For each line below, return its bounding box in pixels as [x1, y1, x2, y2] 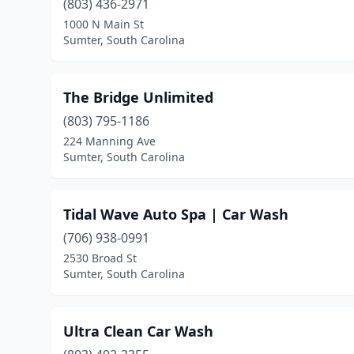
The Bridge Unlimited [63, 88, 213, 107]
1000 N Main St [63, 17, 144, 32]
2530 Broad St [63, 250, 137, 265]
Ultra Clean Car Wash [63, 322, 213, 341]
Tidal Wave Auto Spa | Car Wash [63, 205, 288, 224]
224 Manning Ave [63, 134, 156, 149]
